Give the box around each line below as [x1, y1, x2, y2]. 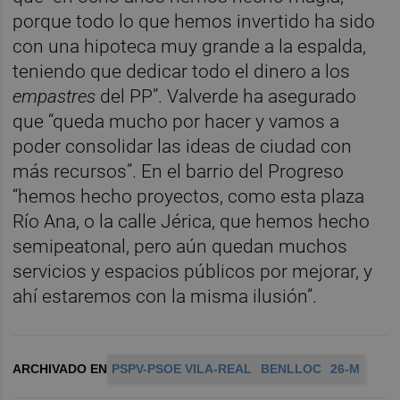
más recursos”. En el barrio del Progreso [12, 161, 345, 183]
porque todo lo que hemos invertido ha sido [12, 11, 376, 33]
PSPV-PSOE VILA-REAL [112, 362, 253, 377]
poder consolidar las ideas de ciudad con [12, 136, 353, 158]
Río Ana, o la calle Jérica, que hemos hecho [12, 211, 371, 233]
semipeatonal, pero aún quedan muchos [12, 236, 348, 258]
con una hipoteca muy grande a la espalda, [12, 36, 367, 58]
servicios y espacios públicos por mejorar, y [12, 261, 373, 283]
